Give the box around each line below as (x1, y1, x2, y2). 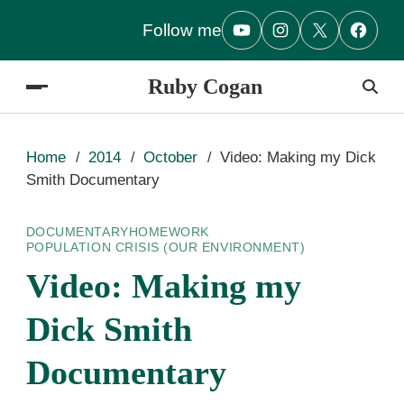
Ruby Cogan (148, 74, 263, 98)
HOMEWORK (128, 225, 209, 240)
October (143, 148, 198, 166)
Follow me (142, 20, 223, 40)
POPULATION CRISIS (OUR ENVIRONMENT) (25, 239, 306, 254)
